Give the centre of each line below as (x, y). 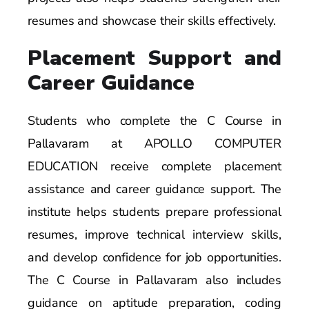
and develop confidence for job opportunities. (154, 257)
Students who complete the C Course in (154, 120)
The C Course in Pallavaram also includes (154, 280)
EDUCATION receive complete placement (154, 166)
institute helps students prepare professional (154, 211)
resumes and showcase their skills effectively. (152, 20)
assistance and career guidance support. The (154, 189)
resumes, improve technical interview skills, (154, 234)
